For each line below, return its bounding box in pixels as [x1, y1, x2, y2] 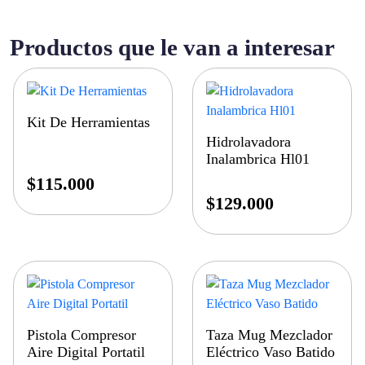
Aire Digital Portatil [27, 344, 145, 361]
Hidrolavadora [206, 134, 292, 151]
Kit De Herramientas [27, 114, 150, 131]
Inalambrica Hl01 [206, 151, 310, 168]
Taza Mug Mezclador [206, 327, 333, 344]
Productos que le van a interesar [10, 34, 335, 61]
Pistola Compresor [27, 327, 136, 344]
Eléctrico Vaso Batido [206, 344, 336, 361]
